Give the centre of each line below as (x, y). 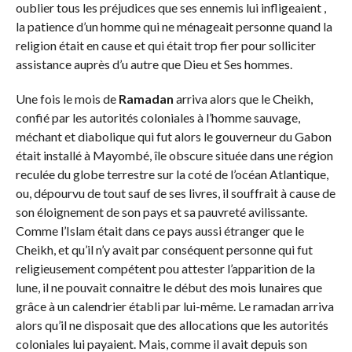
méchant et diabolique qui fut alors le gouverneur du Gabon (173, 136)
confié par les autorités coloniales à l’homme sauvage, (158, 117)
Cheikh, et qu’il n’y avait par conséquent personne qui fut (164, 249)
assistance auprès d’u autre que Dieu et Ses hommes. (154, 64)
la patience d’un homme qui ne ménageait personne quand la (174, 26)
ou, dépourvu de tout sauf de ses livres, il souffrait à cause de (175, 192)
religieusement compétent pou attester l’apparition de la (165, 268)
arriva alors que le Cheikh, (243, 98)
